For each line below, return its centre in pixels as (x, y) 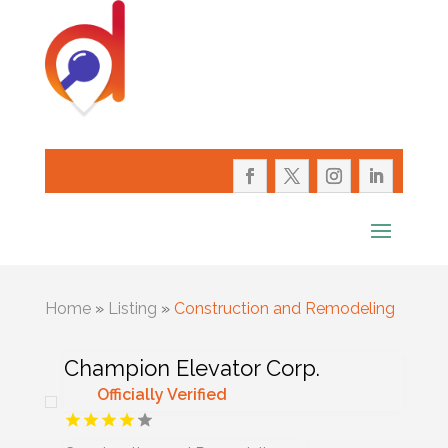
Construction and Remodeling (284, 309)
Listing (132, 309)
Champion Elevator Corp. (191, 368)
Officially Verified (161, 395)
